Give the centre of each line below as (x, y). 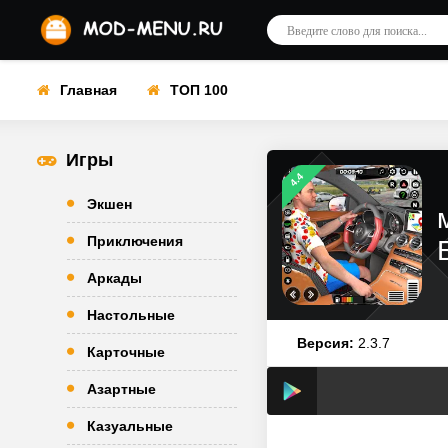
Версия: (325, 343)
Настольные (131, 315)
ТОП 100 (199, 90)
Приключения (135, 241)
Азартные (121, 389)
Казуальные (130, 426)
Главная (88, 90)
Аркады (114, 278)
